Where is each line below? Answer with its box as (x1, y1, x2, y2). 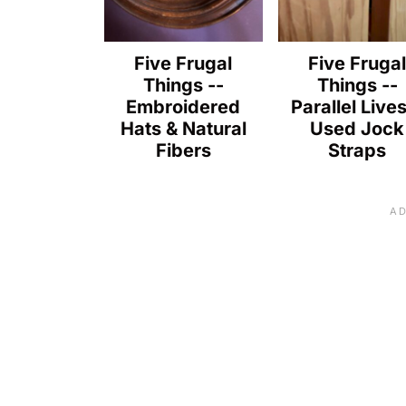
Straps (328, 139, 387, 161)
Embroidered (126, 95, 241, 118)
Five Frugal (134, 52, 233, 74)
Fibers (155, 139, 211, 161)
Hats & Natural (120, 117, 246, 140)
